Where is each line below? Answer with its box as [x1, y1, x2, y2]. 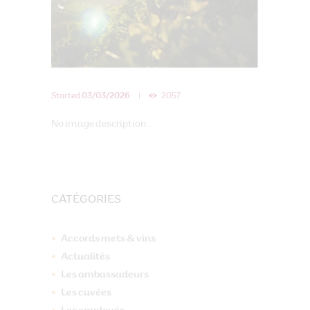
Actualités [61, 251, 110, 262]
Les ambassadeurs [61, 269, 149, 280]
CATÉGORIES [51, 194, 121, 206]
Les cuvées [61, 287, 111, 298]
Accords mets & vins [61, 233, 156, 244]
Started [51, 92, 82, 101]
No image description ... [51, 118, 154, 129]
